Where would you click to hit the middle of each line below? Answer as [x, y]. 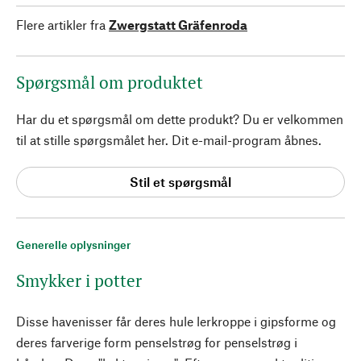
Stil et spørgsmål [180, 182]
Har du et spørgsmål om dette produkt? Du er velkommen [180, 118]
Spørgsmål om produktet [110, 82]
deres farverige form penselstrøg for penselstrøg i [157, 342]
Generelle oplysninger [73, 244]
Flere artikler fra [61, 24]
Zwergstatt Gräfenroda [178, 24]
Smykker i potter [79, 280]
